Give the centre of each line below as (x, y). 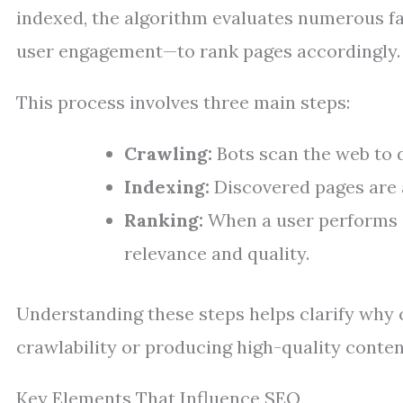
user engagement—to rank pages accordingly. (208, 51)
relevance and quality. (217, 253)
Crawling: (168, 153)
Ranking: (164, 220)
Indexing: (167, 187)
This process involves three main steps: (183, 102)
